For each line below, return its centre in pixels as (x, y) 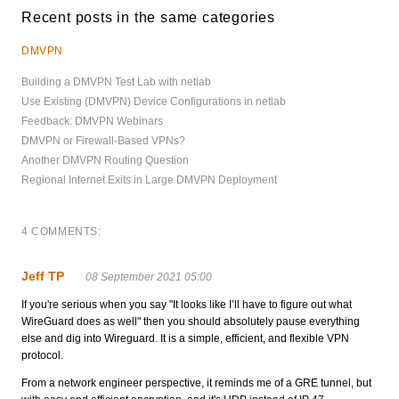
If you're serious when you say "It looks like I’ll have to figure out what (187, 304)
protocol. (42, 355)
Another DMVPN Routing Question (105, 160)
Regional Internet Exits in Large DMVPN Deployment (149, 179)
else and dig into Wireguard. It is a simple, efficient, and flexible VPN (185, 338)
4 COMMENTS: (61, 231)
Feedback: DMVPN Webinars (92, 121)
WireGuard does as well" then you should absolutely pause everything (191, 321)
